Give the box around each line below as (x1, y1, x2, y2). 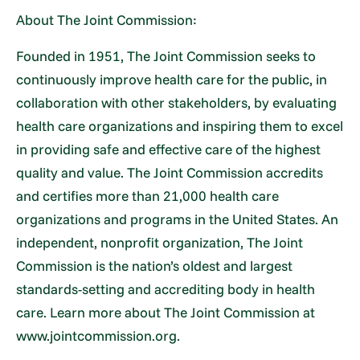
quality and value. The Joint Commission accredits (16, 164, 324, 182)
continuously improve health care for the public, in (16, 71, 328, 88)
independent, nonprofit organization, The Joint (16, 234, 304, 252)
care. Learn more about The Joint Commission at (16, 304, 316, 321)
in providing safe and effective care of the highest (16, 141, 321, 158)
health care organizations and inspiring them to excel (16, 117, 344, 135)
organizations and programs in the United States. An (16, 211, 339, 228)
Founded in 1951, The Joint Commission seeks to (16, 47, 317, 65)
